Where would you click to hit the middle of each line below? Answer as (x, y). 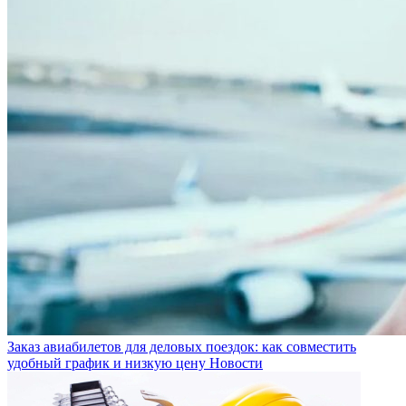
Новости (236, 362)
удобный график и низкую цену (106, 362)
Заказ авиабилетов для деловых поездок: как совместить (182, 346)
